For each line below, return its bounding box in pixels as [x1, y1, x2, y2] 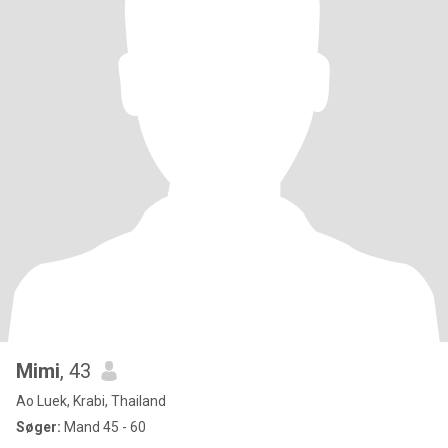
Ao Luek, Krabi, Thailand [16, 393, 166, 409]
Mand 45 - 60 [61, 419, 146, 435]
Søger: [16, 419, 61, 435]
